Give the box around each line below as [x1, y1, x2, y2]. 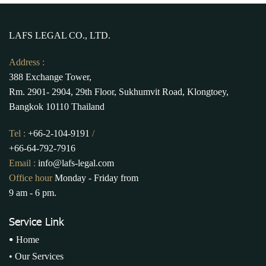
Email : [9, 158, 38, 169]
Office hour [9, 173, 52, 183]
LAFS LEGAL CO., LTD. [9, 30, 110, 41]
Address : [9, 57, 45, 68]
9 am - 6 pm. [9, 188, 56, 198]
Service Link [9, 214, 64, 229]
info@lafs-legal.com [38, 158, 114, 169]
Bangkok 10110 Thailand [9, 102, 104, 112]
